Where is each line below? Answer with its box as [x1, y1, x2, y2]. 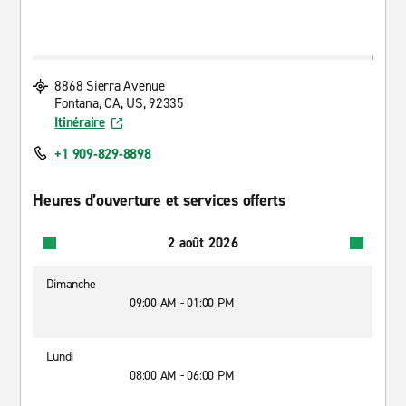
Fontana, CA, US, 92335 [54, 94, 184, 112]
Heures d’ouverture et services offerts [33, 189, 285, 211]
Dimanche [46, 275, 96, 293]
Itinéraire [54, 113, 105, 131]
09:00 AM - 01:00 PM [130, 295, 235, 312]
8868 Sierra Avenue [54, 77, 165, 95]
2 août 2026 [168, 233, 238, 252]
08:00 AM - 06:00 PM [130, 367, 235, 384]
